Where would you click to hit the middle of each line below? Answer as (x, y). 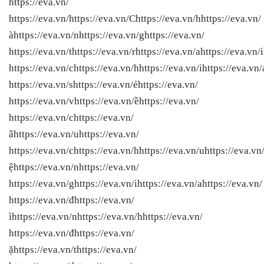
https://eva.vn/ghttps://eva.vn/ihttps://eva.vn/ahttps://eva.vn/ (136, 183)
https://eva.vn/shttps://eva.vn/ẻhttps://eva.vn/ (103, 84)
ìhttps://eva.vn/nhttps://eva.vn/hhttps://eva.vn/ (106, 216)
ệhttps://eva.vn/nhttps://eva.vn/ (74, 167)
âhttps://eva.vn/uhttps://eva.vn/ (74, 134)
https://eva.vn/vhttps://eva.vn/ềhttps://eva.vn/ (104, 101)
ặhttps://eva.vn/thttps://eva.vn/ (73, 249)
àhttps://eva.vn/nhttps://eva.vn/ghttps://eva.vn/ (107, 35)
